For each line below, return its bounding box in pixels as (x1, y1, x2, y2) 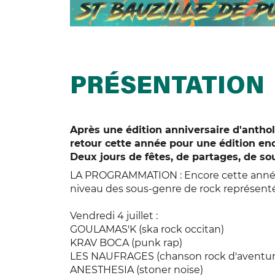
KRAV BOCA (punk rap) (70, 237, 182, 249)
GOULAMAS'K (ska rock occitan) (70, 223, 224, 236)
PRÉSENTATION (70, 76, 265, 101)
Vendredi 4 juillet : (70, 210, 158, 222)
